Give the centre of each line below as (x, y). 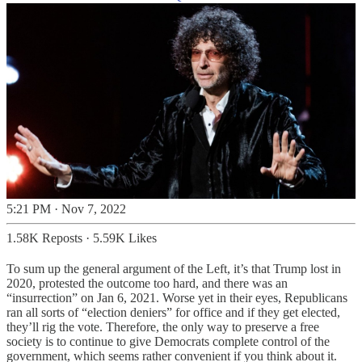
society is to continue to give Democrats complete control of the (168, 342)
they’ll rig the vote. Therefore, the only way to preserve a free (163, 327)
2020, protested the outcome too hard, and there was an (147, 284)
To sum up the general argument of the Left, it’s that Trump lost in (174, 269)
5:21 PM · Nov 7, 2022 (66, 209)
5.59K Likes (125, 238)
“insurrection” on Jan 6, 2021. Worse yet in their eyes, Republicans (177, 298)
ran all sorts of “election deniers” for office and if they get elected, (173, 313)
